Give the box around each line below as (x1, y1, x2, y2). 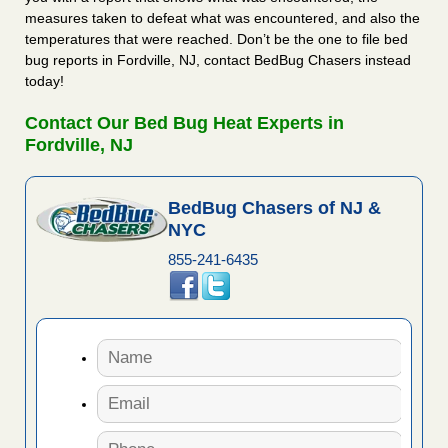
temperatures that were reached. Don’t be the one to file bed (25, 31, 408, 48)
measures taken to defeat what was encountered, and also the (25, 10, 420, 27)
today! (25, 73, 64, 90)
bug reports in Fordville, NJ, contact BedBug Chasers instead (25, 52, 411, 69)
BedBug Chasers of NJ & (167, 198, 381, 219)
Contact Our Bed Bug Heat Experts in (25, 113, 344, 134)
